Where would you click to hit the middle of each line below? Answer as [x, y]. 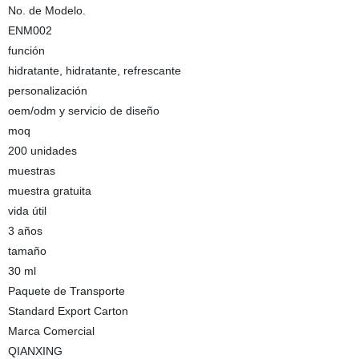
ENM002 [30, 30]
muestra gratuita [49, 191]
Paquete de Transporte [66, 291]
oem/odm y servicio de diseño [83, 111]
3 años [25, 231]
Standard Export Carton [68, 311]
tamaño [27, 251]
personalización [47, 91]
